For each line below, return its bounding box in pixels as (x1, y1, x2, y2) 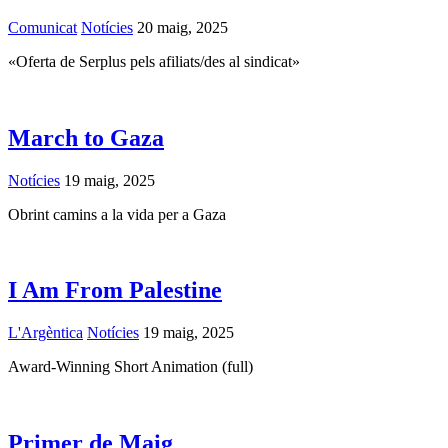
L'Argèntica (8, 324, 83, 342)
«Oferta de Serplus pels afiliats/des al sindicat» (8, 52, 300, 70)
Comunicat (8, 18, 77, 36)
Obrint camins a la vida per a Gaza (8, 205, 226, 223)
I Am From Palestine (8, 277, 222, 304)
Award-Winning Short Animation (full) (8, 358, 253, 376)
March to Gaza (8, 124, 164, 151)
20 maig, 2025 (133, 18, 228, 36)
